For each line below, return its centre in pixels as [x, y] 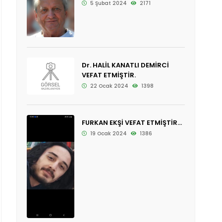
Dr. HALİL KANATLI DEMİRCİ [125, 65]
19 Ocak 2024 [108, 134]
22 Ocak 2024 [108, 86]
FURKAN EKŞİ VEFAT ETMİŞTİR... [132, 123]
